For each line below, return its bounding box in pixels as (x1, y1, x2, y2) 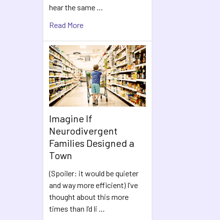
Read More (49, 20, 83, 29)
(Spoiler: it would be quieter (49, 168, 138, 178)
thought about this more (49, 192, 129, 202)
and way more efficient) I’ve (49, 180, 138, 190)
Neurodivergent (49, 125, 117, 137)
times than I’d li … (49, 204, 105, 214)
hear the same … (49, 2, 103, 12)
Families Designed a (49, 137, 134, 149)
